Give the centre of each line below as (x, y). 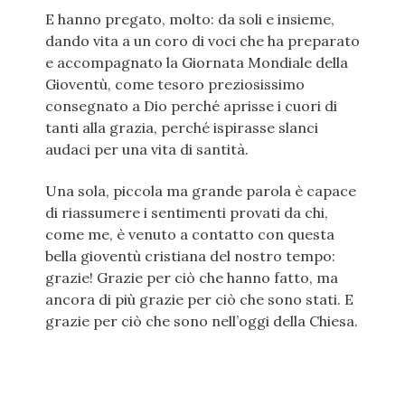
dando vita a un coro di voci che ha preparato (202, 41)
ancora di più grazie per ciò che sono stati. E (199, 300)
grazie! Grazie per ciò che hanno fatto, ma (191, 278)
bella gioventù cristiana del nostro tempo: (190, 256)
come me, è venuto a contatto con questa (189, 235)
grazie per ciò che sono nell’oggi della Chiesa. (201, 321)
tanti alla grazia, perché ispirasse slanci (181, 128)
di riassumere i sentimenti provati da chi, (186, 213)
